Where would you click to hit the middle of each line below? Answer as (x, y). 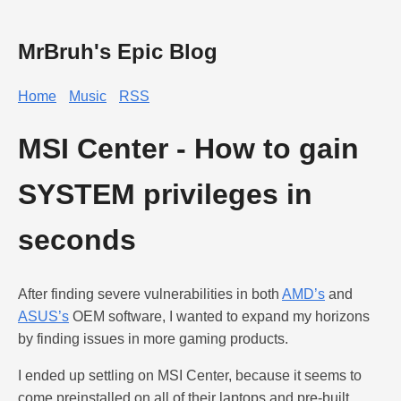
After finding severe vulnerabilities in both (150, 294)
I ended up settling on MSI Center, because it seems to (190, 375)
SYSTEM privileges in (165, 195)
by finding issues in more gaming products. (153, 338)
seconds (77, 240)
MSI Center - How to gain (188, 149)
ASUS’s (43, 316)
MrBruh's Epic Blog (118, 51)
